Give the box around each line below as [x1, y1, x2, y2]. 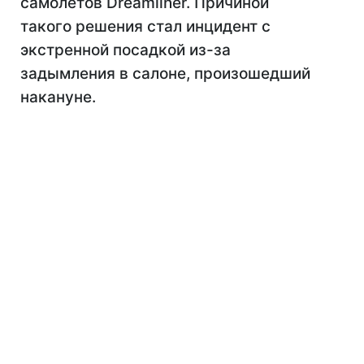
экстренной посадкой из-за [20, 41, 231, 59]
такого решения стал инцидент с [20, 17, 271, 36]
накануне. [20, 88, 96, 106]
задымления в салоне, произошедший [20, 64, 310, 83]
